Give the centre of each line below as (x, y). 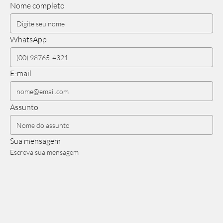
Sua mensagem (35, 140)
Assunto (24, 107)
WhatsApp (28, 39)
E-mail (21, 73)
